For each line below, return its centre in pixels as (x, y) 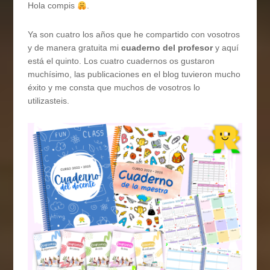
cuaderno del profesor (167, 48)
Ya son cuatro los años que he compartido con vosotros (134, 35)
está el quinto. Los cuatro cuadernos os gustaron (121, 61)
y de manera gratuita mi (75, 48)
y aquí (226, 48)
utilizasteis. (49, 101)
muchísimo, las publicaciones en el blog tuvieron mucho (134, 74)
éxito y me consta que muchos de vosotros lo (114, 88)
